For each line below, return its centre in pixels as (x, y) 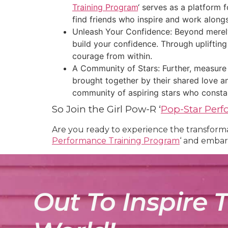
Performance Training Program (116, 141)
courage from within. (113, 56)
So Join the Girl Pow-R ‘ (106, 109)
